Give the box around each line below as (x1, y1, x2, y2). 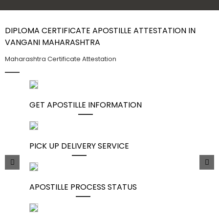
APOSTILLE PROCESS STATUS (29, 181, 137, 193)
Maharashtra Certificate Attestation (5, 54, 116, 64)
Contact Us (20, 4, 54, 12)
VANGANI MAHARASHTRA (5, 37, 100, 48)
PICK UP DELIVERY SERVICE (29, 140, 129, 152)
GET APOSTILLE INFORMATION (29, 99, 142, 110)
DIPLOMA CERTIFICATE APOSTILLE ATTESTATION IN (5, 25, 196, 36)
